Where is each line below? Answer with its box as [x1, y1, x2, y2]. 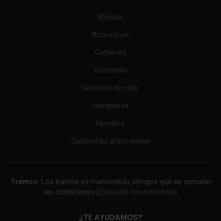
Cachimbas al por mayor [71, 137, 150, 146]
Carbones [95, 48, 126, 57]
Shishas [98, 12, 123, 22]
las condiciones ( [44, 187, 99, 197]
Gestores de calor [81, 83, 140, 93]
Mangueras [92, 101, 129, 110]
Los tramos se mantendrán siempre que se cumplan [38, 177, 211, 186]
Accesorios [92, 30, 129, 39]
